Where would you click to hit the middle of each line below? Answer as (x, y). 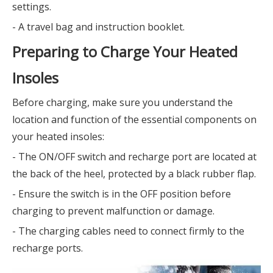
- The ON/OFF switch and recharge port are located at (134, 157)
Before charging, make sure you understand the (122, 102)
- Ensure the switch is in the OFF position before (122, 194)
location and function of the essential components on (134, 119)
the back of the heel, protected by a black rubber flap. (134, 174)
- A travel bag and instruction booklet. (98, 27)
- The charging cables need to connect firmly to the (128, 231)
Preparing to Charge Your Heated (125, 51)
